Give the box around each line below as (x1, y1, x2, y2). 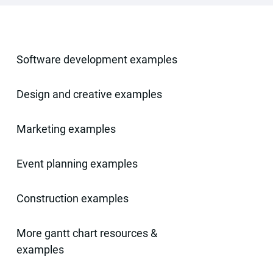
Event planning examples (16, 157, 138, 170)
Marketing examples (16, 122, 116, 135)
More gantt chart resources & (16, 227, 158, 239)
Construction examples (16, 192, 129, 205)
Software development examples (16, 53, 178, 66)
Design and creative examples (16, 88, 163, 101)
